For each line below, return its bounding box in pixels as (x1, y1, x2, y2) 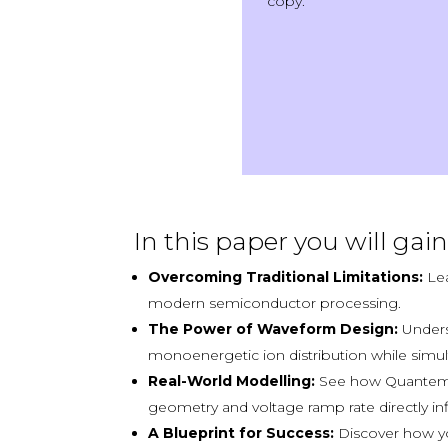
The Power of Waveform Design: (148, 319, 399, 338)
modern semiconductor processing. (148, 293, 402, 312)
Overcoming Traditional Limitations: (148, 267, 424, 286)
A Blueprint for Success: (148, 423, 335, 442)
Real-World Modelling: (148, 371, 316, 390)
